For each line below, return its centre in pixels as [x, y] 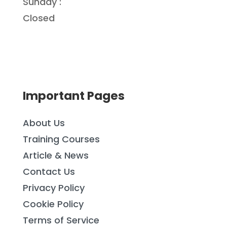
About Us [44, 123]
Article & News [55, 156]
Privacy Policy [53, 188]
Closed [39, 18]
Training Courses [61, 139]
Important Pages [73, 96]
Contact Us [49, 172]
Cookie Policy [53, 204]
